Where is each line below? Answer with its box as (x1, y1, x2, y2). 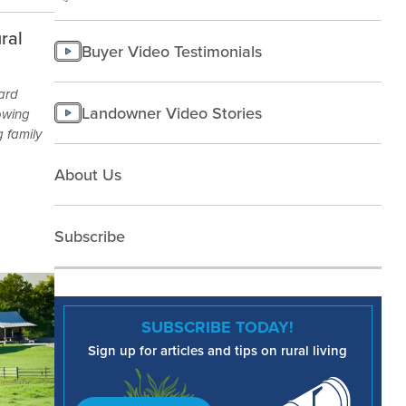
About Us (53, 162, 121, 186)
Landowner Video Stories (81, 101, 262, 124)
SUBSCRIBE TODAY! (141, 314, 295, 339)
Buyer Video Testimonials (81, 39, 262, 63)
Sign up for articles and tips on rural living (88, 340, 348, 360)
